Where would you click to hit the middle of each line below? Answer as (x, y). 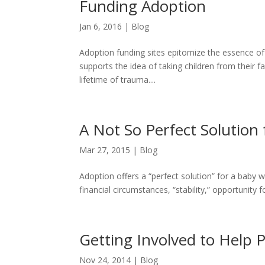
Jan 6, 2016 (101, 26)
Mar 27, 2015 (105, 150)
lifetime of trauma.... (118, 80)
